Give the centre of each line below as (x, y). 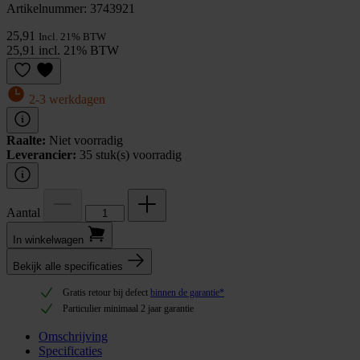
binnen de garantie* (187, 292)
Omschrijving (73, 336)
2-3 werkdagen (65, 99)
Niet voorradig (86, 140)
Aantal (25, 212)
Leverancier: (41, 154)
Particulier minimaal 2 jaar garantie (128, 308)
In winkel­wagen (48, 239)
